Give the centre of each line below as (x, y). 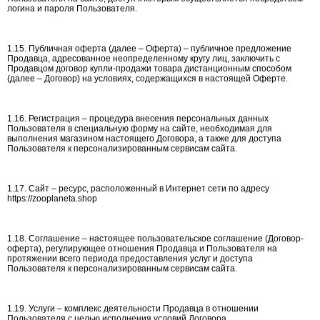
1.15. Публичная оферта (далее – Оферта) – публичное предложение (149, 49)
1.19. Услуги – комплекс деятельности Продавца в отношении (133, 309)
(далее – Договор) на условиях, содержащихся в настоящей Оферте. (147, 79)
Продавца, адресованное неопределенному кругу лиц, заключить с (144, 59)
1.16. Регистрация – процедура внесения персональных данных (138, 119)
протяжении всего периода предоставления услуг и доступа (130, 259)
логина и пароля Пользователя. (72, 9)
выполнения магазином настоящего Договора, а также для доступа (144, 139)
